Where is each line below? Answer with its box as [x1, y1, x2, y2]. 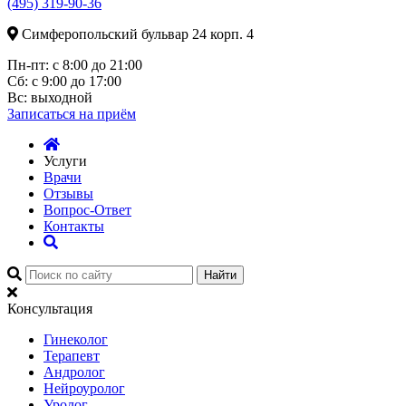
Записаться [7, 106, 79, 121]
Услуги [43, 153, 87, 169]
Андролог [43, 364, 105, 380]
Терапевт [43, 348, 100, 363]
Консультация [7, 301, 92, 316]
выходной [27, 90, 92, 105]
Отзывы [43, 186, 93, 201]
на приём [79, 106, 136, 121]
